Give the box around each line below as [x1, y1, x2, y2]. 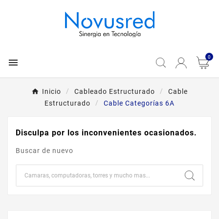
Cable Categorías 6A [104, 99, 175, 107]
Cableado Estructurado [74, 88, 155, 95]
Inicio [42, 88, 61, 95]
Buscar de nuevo [16, 147, 73, 154]
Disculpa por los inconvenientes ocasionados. [16, 128, 197, 137]
